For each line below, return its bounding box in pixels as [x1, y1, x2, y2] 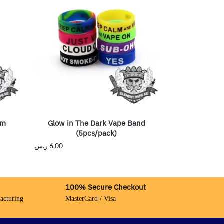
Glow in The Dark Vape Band [47, 118, 145, 128]
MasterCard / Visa [65, 194, 116, 202]
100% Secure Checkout [65, 182, 146, 192]
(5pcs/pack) [76, 128, 117, 138]
